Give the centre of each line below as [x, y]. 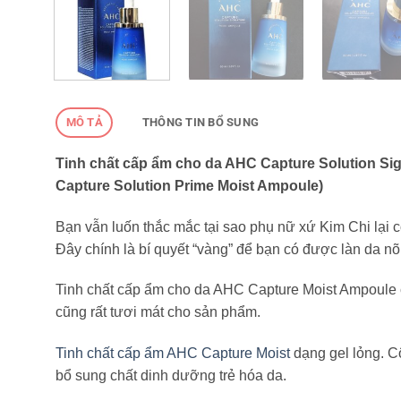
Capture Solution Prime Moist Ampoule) [189, 185]
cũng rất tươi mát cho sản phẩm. [158, 312]
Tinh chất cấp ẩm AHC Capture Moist [173, 354]
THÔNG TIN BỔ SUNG [200, 122]
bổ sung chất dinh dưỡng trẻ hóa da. [171, 376]
